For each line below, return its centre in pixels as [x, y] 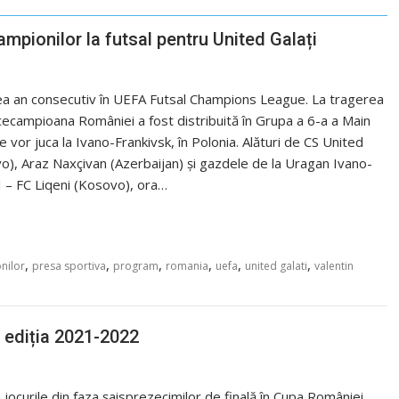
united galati [276, 266]
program [136, 266]
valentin [334, 266]
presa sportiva [69, 266]
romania [187, 266]
